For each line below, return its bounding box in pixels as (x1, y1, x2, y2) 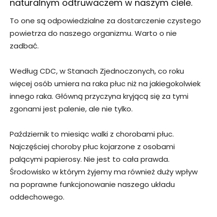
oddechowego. (10, 192, 64, 202)
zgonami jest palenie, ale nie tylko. (10, 104, 133, 114)
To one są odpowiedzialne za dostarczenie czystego (10, 15, 201, 26)
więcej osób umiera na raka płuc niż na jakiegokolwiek (10, 78, 201, 89)
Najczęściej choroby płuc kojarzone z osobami (10, 141, 175, 152)
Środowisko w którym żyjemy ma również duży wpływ (10, 167, 198, 177)
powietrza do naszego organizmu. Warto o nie (10, 28, 177, 39)
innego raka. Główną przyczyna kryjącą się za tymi (10, 91, 188, 102)
